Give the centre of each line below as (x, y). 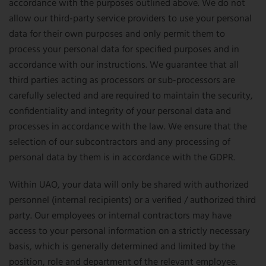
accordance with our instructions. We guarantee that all (124, 65)
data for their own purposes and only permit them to (117, 34)
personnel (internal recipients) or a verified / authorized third (132, 201)
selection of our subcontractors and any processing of (120, 142)
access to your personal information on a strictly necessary (129, 232)
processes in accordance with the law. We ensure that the (128, 127)
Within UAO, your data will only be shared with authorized (129, 185)
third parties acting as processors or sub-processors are (122, 81)
